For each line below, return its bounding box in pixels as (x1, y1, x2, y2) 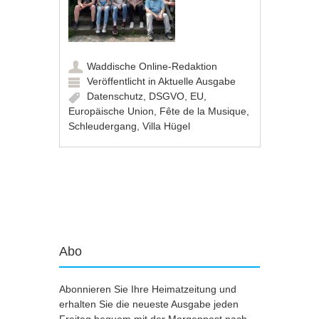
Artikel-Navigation (53, 179, 205, 202)
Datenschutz (87, 90, 144, 102)
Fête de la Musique (159, 105, 247, 117)
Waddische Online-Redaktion (87, 60, 218, 72)
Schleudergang (68, 120, 137, 132)
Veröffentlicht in (87, 75, 159, 87)
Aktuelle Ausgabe (158, 75, 236, 87)
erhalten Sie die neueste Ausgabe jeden (59, 298, 239, 310)
